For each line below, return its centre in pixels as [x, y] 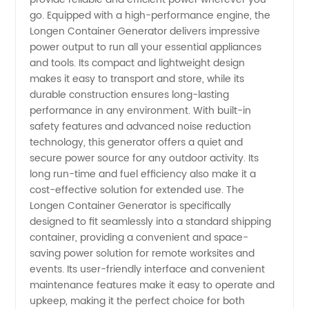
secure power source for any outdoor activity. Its [144, 158]
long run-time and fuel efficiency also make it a [143, 174]
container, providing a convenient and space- [139, 238]
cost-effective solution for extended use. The [137, 190]
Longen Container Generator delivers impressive [145, 31]
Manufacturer [91, 16]
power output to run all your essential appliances [146, 47]
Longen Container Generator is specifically [131, 206]
